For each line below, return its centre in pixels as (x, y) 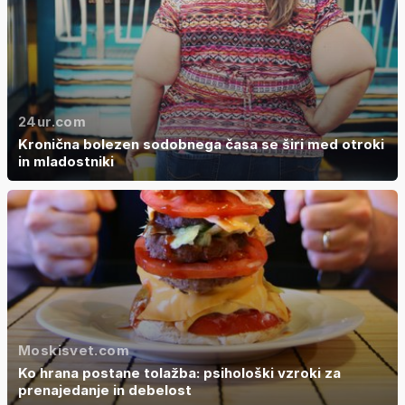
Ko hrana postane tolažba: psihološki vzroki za (179, 372)
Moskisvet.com (74, 350)
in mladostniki (66, 161)
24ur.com (52, 121)
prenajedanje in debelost (105, 390)
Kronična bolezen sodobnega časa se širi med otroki (201, 144)
